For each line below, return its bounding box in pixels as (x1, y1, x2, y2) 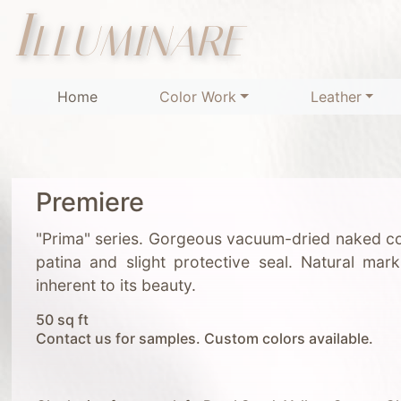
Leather (310, 88, 362, 106)
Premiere (35, 186, 144, 218)
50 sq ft (35, 311, 89, 329)
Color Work (158, 88, 236, 106)
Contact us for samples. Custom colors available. (35, 329, 373, 348)
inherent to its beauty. (35, 276, 196, 295)
